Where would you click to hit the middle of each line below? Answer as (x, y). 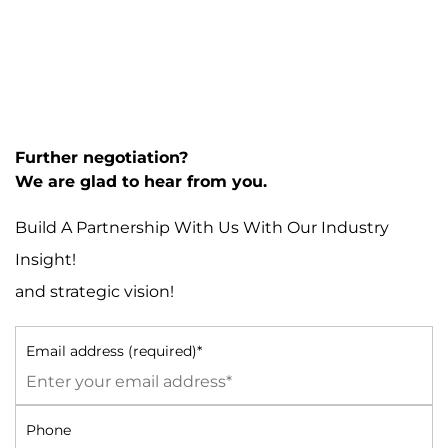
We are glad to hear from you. (141, 181)
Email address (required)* (114, 351)
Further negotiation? (101, 157)
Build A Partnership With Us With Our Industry (202, 227)
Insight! (45, 259)
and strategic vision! (94, 291)
